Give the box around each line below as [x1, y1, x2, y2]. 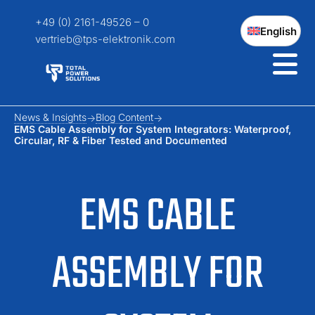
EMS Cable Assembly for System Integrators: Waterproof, [14, 123, 291, 135]
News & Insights [14, 111, 86, 123]
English [260, 24, 297, 38]
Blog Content [96, 111, 153, 123]
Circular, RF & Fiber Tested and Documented [14, 134, 227, 146]
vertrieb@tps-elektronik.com [35, 32, 175, 46]
